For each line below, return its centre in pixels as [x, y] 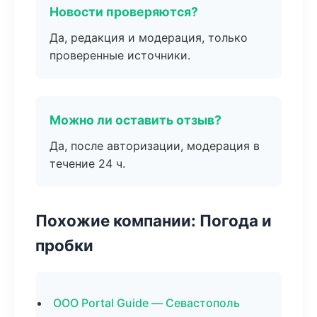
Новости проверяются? [124, 12]
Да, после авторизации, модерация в [155, 146]
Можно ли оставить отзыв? [136, 120]
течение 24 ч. [87, 163]
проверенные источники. [120, 55]
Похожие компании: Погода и [154, 220]
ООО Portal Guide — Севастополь [146, 303]
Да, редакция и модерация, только [149, 38]
